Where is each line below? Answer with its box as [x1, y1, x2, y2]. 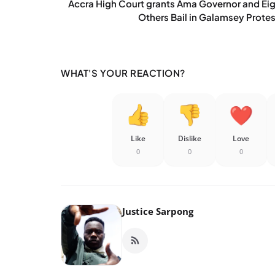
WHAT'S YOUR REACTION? [61, 67, 185, 79]
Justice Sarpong [122, 205, 193, 218]
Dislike [177, 133, 201, 144]
